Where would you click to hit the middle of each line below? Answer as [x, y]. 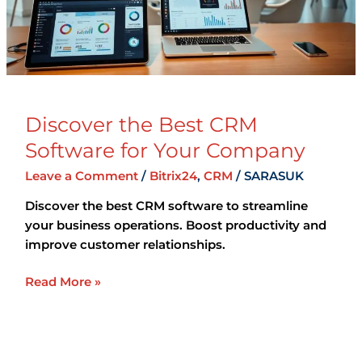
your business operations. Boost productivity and [175, 225]
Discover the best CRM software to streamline [166, 205]
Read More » [63, 282]
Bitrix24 [173, 175]
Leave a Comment [81, 175]
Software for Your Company [165, 150]
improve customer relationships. [125, 244]
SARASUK [274, 175]
